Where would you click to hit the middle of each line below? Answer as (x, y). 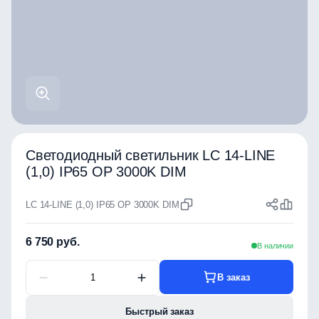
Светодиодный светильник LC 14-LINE (151, 155)
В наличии (275, 246)
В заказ (234, 277)
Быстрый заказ (159, 312)
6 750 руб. (53, 242)
